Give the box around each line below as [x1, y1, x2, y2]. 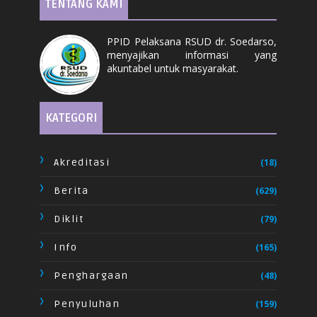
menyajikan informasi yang [107, 48, 277, 62]
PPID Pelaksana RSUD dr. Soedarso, [107, 35, 277, 49]
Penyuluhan [54, 298, 120, 311]
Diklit [54, 213, 84, 226]
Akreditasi [54, 156, 110, 169]
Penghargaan [54, 270, 129, 282]
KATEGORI [45, 111, 98, 126]
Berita [54, 185, 89, 197]
